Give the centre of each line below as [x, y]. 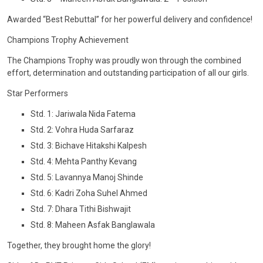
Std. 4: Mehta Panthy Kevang [84, 161]
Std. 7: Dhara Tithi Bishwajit [81, 209]
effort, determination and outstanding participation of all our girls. [128, 73]
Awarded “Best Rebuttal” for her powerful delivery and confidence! [130, 19]
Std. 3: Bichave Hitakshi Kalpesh [89, 146]
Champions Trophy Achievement [68, 40]
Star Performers [38, 93]
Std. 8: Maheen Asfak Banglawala [93, 225]
